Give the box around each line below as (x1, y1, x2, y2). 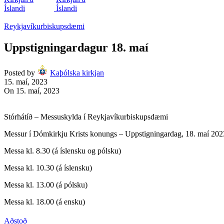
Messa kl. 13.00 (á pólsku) (4, 180, 87, 189)
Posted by (4, 68, 35, 77)
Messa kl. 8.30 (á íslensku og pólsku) (4, 146, 121, 155)
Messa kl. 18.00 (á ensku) (4, 197, 85, 206)
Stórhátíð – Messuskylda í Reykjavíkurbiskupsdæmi (4, 112, 168, 121)
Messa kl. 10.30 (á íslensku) (4, 163, 92, 172)
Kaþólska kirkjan (50, 68, 104, 77)
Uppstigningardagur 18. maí (4, 40, 148, 54)
